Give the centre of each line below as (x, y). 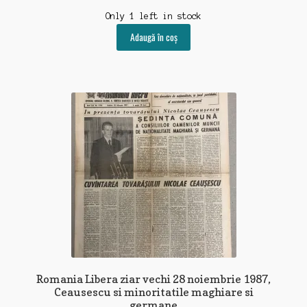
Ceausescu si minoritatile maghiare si (153, 292)
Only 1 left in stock (153, 16)
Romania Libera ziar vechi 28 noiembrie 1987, (153, 279)
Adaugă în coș (153, 37)
